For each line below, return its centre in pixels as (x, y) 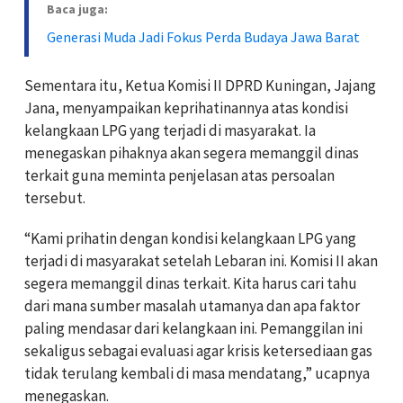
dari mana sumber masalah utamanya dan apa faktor (192, 305)
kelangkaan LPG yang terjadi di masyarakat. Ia (170, 130)
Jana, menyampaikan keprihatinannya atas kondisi (186, 107)
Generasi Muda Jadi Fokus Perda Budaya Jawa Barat (203, 36)
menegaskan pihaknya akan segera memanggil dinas (192, 152)
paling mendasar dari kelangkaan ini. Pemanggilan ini (193, 328)
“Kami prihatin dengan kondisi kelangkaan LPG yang (190, 238)
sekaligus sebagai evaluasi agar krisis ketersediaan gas (198, 350)
